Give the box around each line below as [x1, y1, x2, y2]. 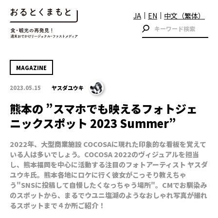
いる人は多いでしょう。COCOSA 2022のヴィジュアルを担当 [10, 149, 199, 159]
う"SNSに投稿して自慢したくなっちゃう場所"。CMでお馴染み [10, 180, 207, 190]
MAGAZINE [16, 63, 47, 72]
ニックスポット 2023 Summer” [10, 114, 176, 131]
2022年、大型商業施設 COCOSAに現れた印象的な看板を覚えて [10, 139, 206, 149]
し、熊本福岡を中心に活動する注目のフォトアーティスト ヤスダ [10, 159, 208, 169]
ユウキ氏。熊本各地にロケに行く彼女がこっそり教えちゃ [10, 169, 186, 180]
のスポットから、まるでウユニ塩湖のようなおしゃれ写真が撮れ [10, 190, 207, 200]
